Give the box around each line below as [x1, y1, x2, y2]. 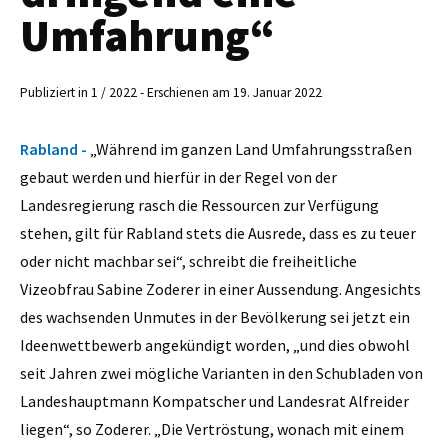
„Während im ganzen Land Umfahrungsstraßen [90, 138, 412, 159]
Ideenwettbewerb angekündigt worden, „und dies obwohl [20, 334, 410, 355]
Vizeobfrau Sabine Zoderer [20, 278, 200, 299]
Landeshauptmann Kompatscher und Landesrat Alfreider [20, 390, 409, 411]
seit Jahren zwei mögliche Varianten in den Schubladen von [20, 362, 423, 383]
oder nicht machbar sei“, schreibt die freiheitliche [20, 250, 357, 271]
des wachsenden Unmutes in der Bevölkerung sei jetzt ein [20, 306, 410, 327]
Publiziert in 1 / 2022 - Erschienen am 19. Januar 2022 [20, 84, 322, 102]
